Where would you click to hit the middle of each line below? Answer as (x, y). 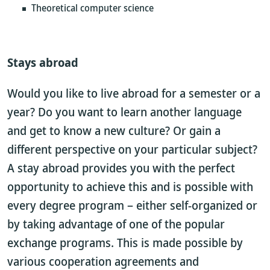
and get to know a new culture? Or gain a (114, 130)
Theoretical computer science (93, 8)
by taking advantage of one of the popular (116, 224)
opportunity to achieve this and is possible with (130, 187)
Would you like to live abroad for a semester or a (134, 93)
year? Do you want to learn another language (124, 112)
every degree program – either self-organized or (132, 205)
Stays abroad (43, 62)
